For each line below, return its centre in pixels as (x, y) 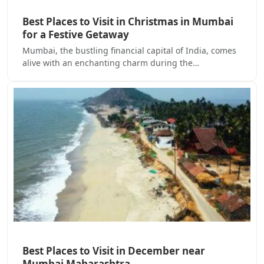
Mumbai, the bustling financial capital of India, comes (129, 51)
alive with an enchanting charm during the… (111, 63)
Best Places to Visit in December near (114, 250)
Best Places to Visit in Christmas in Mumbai (128, 22)
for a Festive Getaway (76, 35)
